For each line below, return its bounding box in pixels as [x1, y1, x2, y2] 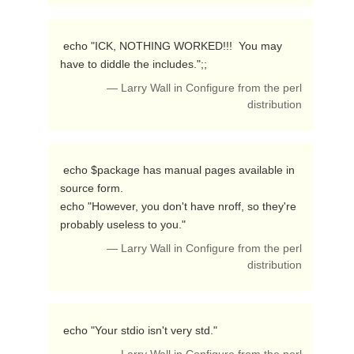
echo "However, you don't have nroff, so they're [59, 200, 296, 213]
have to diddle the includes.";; [59, 58, 210, 70]
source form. [59, 182, 123, 194]
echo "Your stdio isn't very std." [62, 324, 220, 337]
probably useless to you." [59, 218, 189, 231]
